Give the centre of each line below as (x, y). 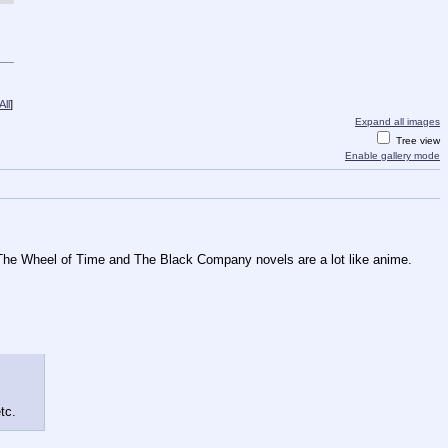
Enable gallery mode (392, 155)
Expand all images (397, 121)
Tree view (416, 140)
